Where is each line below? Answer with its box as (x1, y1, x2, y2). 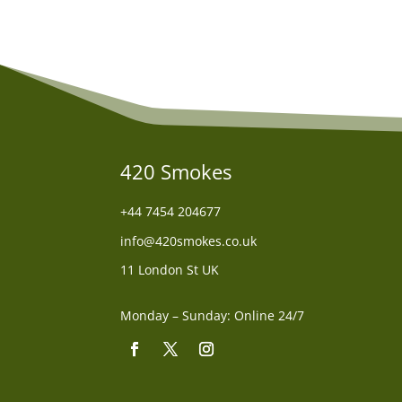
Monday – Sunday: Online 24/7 (120, 307, 305, 325)
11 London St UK (120, 260, 220, 278)
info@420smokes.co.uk (120, 232, 258, 249)
